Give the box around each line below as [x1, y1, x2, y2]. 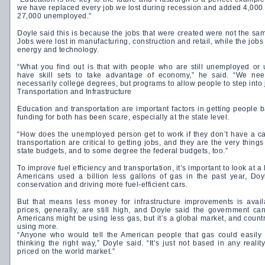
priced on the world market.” [17, 247, 115, 256]
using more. [17, 222, 59, 231]
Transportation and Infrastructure [17, 88, 132, 96]
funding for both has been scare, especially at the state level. [17, 113, 230, 121]
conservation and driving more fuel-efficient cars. [17, 180, 188, 189]
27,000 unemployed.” [17, 12, 92, 20]
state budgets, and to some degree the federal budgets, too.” [17, 147, 228, 155]
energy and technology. [17, 46, 99, 54]
